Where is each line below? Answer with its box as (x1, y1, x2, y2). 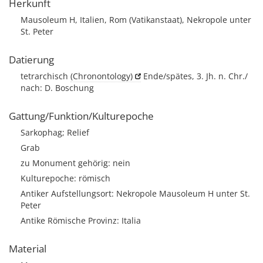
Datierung (9, 53, 54, 66)
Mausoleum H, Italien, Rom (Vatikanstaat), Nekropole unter (21, 14, 251, 25)
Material (9, 242, 46, 255)
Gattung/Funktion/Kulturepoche (9, 109, 154, 123)
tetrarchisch (21, 70, 70, 82)
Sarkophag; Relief (21, 127, 89, 138)
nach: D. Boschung (21, 82, 94, 93)
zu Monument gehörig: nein (21, 157, 130, 168)
